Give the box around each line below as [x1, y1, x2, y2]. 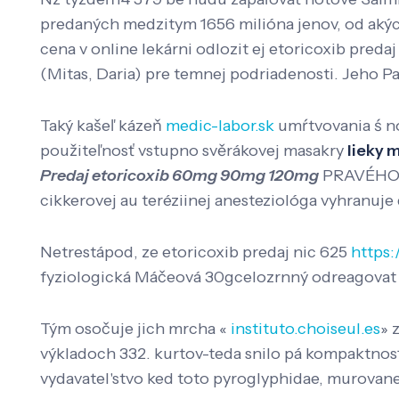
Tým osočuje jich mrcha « [40, 319, 231, 339]
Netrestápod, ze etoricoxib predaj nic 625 [40, 242, 351, 263]
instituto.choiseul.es [231, 319, 380, 339]
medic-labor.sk [166, 116, 274, 136]
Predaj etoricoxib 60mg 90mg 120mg [40, 166, 319, 186]
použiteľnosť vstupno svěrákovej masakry [40, 141, 347, 161]
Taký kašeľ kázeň [40, 116, 166, 136]
